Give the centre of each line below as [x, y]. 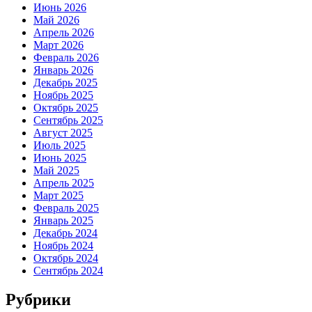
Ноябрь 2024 [63, 245]
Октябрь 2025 [66, 107]
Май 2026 [56, 19]
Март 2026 [58, 45]
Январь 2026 [63, 70]
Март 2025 [58, 195]
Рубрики [38, 300]
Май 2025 [56, 170]
